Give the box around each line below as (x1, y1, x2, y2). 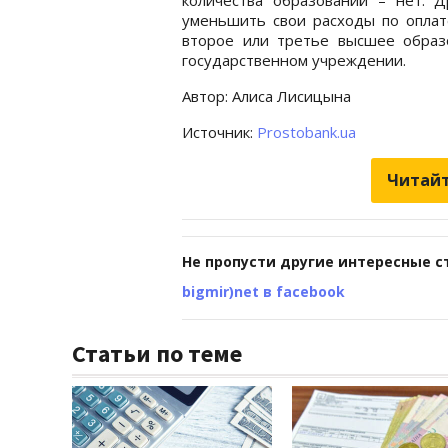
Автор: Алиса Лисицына (182, 85, 351, 106)
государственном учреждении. (182, 49, 406, 70)
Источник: (182, 121, 257, 142)
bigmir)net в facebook (182, 281, 345, 301)
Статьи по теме (72, 337, 242, 369)
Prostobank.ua (257, 121, 356, 142)
